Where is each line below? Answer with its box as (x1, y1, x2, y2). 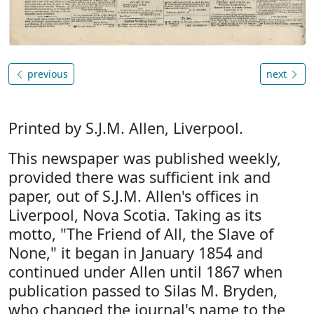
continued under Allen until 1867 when (8, 261, 282, 282)
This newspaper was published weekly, (8, 148, 281, 169)
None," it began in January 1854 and (8, 243, 263, 264)
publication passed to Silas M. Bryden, (8, 280, 278, 301)
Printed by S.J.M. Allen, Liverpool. (8, 118, 243, 139)
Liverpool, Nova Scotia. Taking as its (8, 205, 261, 226)
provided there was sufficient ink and (8, 167, 271, 188)
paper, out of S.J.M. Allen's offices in (8, 186, 259, 207)
